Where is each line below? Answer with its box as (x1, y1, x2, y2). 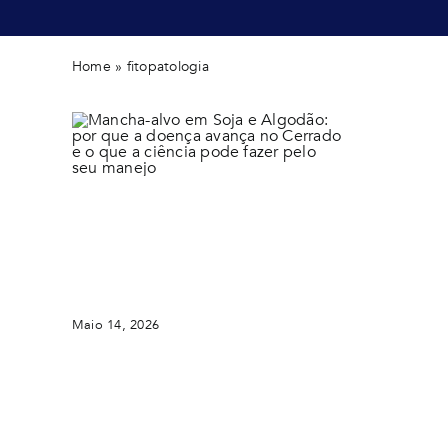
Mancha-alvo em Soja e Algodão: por (71, 195, 342, 217)
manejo (71, 267, 127, 289)
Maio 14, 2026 (71, 316, 160, 334)
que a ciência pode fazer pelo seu (71, 243, 319, 265)
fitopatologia (126, 57, 209, 76)
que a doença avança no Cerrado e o (71, 219, 340, 241)
